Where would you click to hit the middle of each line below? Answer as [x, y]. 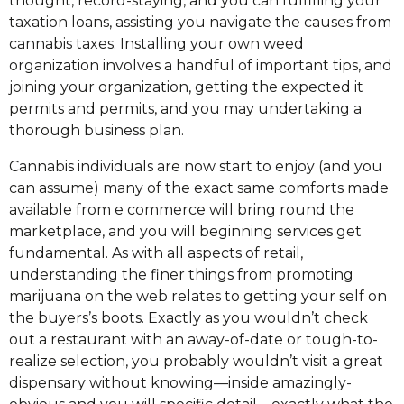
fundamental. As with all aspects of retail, [156, 253]
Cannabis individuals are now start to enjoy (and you [196, 166]
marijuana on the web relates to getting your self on [198, 296]
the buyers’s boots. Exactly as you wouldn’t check [188, 318]
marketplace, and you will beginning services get [185, 231]
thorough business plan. [96, 130]
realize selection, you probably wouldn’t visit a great [196, 361]
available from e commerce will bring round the [182, 210]
